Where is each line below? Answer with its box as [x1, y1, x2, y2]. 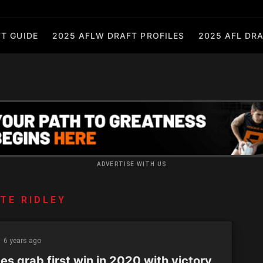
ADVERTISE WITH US [96, 161, 167, 167]
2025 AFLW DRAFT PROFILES [52, 31, 184, 41]
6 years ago [3, 237, 41, 245]
